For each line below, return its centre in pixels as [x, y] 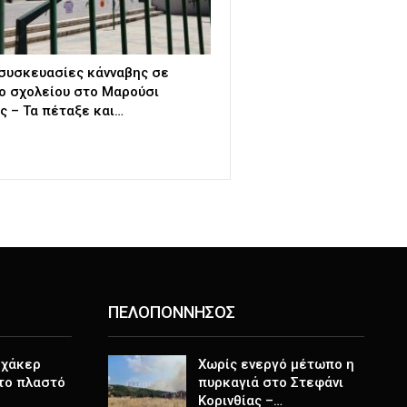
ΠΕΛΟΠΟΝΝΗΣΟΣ [171, 312]
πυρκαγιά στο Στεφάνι [270, 383]
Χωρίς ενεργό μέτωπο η [276, 365]
